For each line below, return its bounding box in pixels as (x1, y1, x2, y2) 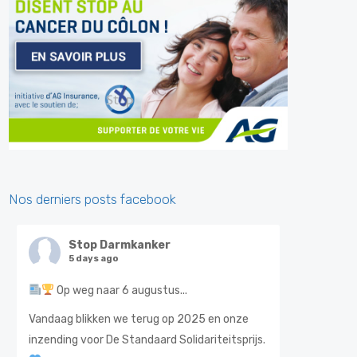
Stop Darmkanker (69, 238, 171, 252)
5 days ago (69, 253, 118, 264)
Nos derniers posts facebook (9, 191, 176, 207)
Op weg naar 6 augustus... (53, 284, 187, 297)
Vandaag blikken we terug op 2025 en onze (29, 312, 249, 326)
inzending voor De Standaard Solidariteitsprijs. (29, 333, 265, 347)
